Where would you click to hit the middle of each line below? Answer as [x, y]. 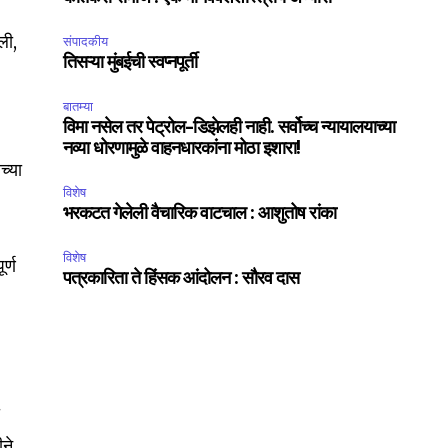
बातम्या [78, 107]
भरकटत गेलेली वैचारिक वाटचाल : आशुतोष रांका [200, 214]
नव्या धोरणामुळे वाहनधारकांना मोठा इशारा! [182, 149]
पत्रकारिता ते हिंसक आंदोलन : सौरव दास [181, 279]
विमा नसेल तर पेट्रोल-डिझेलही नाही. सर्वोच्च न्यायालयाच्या [229, 128]
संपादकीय [86, 42]
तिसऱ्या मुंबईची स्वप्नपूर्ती [130, 63]
